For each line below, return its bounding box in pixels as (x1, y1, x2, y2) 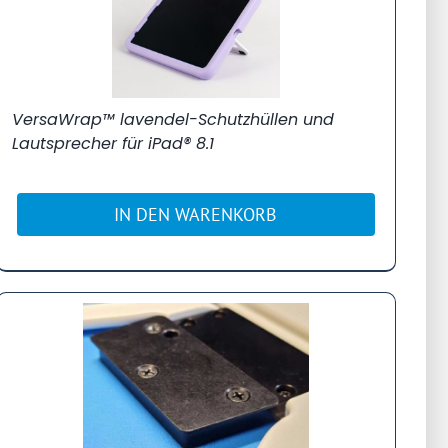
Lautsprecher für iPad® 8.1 (11, 131, 214, 155)
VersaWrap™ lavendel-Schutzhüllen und (11, 107, 334, 131)
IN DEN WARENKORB (114, 202, 278, 226)
